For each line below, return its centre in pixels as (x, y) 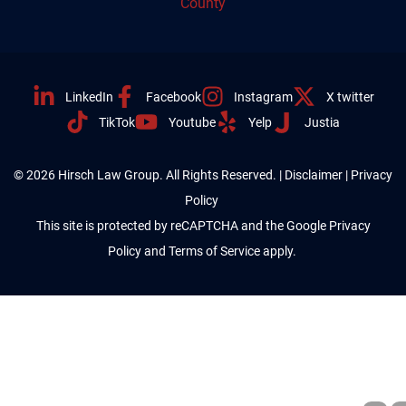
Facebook (174, 97)
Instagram (264, 97)
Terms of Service (214, 251)
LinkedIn (89, 97)
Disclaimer (314, 174)
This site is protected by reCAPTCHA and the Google (181, 225)
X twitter (350, 97)
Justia (322, 122)
